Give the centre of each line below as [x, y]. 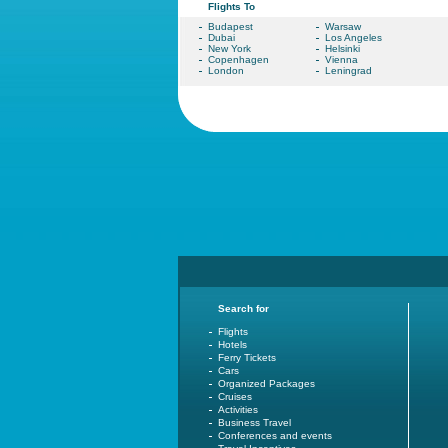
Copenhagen [238, 59]
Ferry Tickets [247, 357]
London [226, 70]
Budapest [230, 26]
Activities [238, 409]
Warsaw [343, 26]
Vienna [341, 59]
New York [229, 48]
